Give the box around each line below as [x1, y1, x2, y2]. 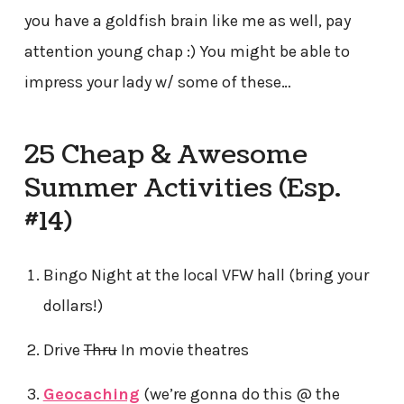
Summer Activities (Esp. [23, 170, 341, 207]
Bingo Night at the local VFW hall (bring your [42, 264, 369, 285]
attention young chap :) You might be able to [23, 41, 350, 62]
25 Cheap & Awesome [23, 136, 308, 173]
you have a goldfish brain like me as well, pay [23, 11, 351, 32]
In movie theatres [116, 339, 249, 360]
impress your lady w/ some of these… [23, 72, 291, 93]
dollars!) [42, 295, 103, 316]
